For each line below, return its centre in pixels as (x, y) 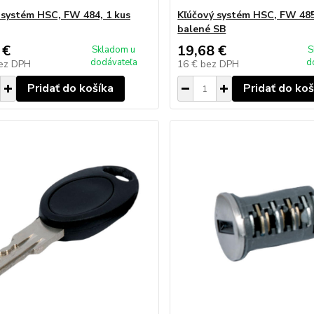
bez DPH (220, 64)
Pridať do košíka (70, 88)
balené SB (202, 29)
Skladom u (114, 50)
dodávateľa (114, 62)
